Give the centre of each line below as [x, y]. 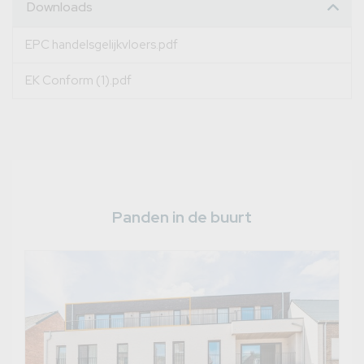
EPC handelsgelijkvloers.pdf [102, 44]
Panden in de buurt [182, 217]
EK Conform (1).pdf [78, 80]
